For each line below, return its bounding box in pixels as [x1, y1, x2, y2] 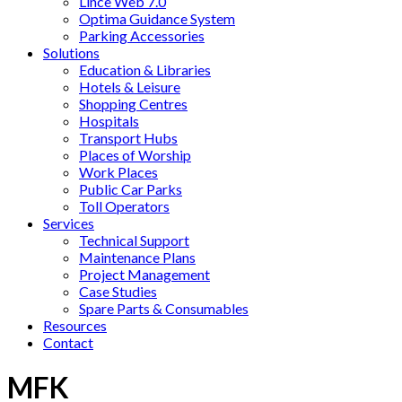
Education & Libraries [79, 60, 211, 78]
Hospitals [79, 111, 139, 129]
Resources [43, 316, 107, 334]
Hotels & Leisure [79, 77, 180, 95]
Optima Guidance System [79, 9, 235, 27]
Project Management [79, 265, 210, 283]
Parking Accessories [79, 26, 205, 44]
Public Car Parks [79, 179, 182, 197]
